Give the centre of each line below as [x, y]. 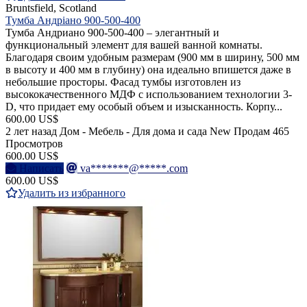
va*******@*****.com [134, 169]
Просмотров [34, 144]
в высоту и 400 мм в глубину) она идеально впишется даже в [148, 70]
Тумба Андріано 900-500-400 [73, 21]
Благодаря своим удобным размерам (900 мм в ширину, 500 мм [152, 58]
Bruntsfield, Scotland [51, 8]
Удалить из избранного [72, 193]
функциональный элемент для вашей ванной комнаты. [134, 45]
